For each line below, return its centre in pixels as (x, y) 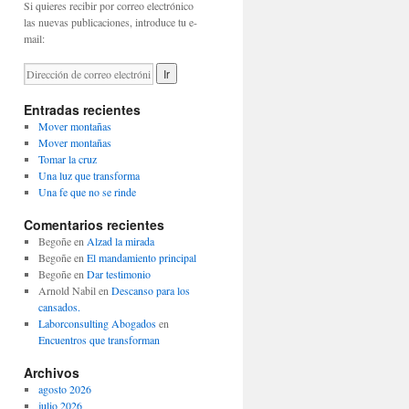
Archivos (52, 372)
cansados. (59, 307)
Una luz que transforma (89, 175)
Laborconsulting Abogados (97, 323)
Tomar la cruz (67, 159)
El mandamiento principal (141, 257)
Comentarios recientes (94, 225)
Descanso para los (150, 290)
